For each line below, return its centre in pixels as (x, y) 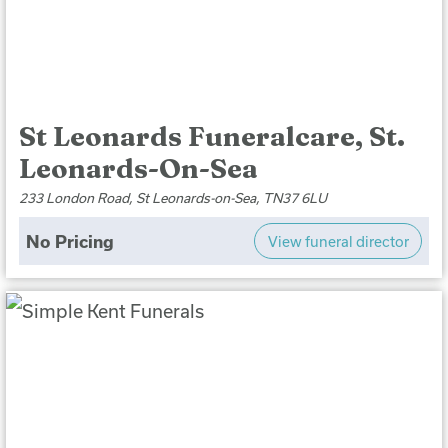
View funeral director (338, 241)
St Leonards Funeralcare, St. (212, 136)
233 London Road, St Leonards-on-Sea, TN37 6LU (173, 197)
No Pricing (69, 240)
